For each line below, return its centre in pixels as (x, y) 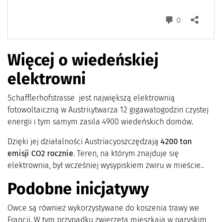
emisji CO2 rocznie (40, 153)
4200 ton (176, 141)
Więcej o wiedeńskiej (83, 60)
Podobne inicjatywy (78, 189)
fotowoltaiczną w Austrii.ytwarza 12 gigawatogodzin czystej (108, 110)
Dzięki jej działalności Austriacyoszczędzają (84, 141)
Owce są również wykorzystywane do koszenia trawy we (103, 208)
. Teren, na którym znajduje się (126, 153)
